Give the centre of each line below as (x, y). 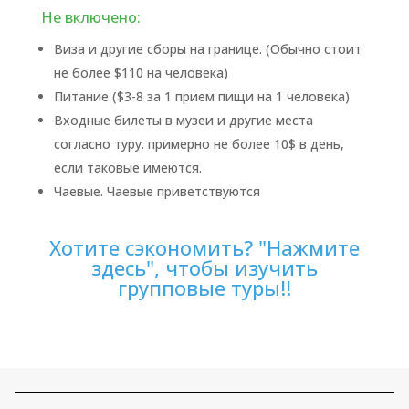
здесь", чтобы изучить (204, 267)
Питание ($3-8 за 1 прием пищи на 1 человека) (201, 96)
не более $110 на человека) (141, 73)
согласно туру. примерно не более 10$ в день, (199, 144)
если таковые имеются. (127, 168)
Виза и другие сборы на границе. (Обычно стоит (207, 49)
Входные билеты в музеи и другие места (183, 120)
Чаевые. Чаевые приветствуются (157, 191)
